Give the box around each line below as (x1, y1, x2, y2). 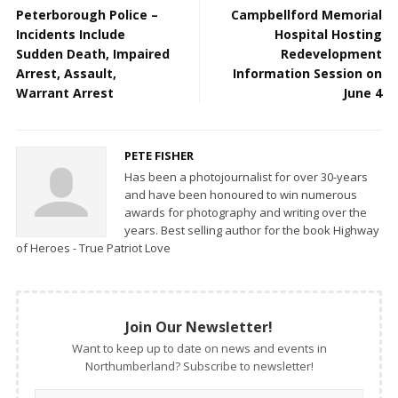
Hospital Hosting (275, 26, 382, 44)
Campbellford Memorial (231, 6, 382, 24)
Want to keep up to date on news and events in (71, 340, 327, 357)
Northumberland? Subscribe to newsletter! (84, 358, 314, 375)
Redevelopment (281, 45, 382, 63)
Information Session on (233, 65, 382, 83)
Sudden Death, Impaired (16, 45, 170, 63)
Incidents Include (16, 26, 125, 44)
